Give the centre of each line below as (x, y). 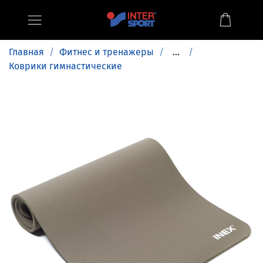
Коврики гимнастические (65, 66)
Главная (26, 52)
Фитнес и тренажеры (107, 52)
